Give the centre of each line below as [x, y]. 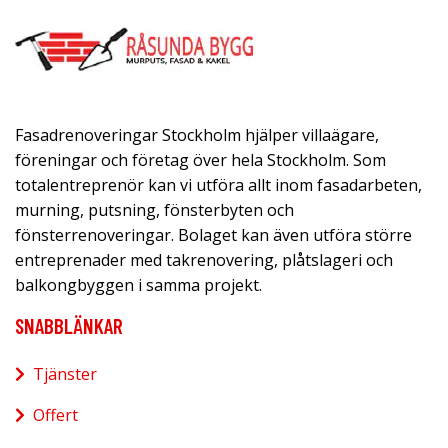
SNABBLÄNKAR [69, 325]
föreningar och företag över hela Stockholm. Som [200, 159]
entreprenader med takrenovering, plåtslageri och [204, 259]
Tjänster [65, 373]
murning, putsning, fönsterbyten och [154, 209]
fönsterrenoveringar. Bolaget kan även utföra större [213, 234]
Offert [55, 414]
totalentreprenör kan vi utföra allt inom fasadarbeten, [218, 184]
